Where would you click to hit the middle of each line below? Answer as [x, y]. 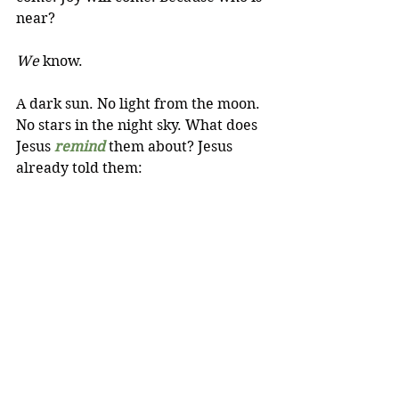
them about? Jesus [171, 147]
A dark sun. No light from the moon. [140, 104]
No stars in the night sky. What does [138, 125]
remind [80, 147]
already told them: [79, 168]
